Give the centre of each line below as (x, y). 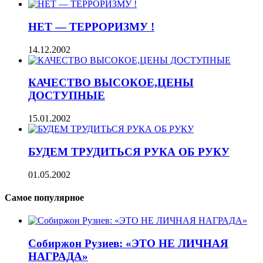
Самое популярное (44, 197)
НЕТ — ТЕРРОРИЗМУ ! (91, 26)
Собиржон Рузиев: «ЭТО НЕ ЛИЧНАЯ (128, 243)
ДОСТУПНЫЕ (67, 96)
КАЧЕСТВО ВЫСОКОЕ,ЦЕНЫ (111, 83)
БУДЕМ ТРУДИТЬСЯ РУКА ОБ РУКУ (129, 151)
